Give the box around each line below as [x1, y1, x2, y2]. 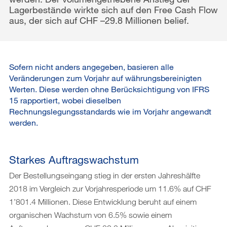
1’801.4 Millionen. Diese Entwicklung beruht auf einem [9, 197, 197, 206]
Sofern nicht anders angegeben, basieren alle [9, 62, 174, 71]
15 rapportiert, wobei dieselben [9, 95, 121, 105]
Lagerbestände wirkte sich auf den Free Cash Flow [9, 4, 218, 15]
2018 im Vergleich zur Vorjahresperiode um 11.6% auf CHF [9, 184, 211, 193]
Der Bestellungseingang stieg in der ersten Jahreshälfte [9, 171, 200, 180]
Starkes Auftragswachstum [9, 153, 139, 166]
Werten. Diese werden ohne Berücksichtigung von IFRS [9, 84, 209, 94]
